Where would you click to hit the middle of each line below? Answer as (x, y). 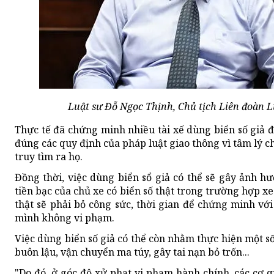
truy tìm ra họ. (49, 156)
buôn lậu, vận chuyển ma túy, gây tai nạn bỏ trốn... (132, 252)
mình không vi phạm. (65, 217)
